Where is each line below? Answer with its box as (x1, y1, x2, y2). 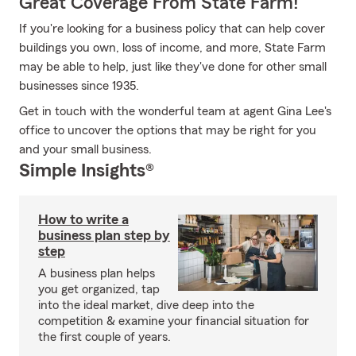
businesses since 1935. (19, 79, 139, 92)
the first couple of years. (38, 331, 171, 343)
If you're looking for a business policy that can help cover (19, 22, 325, 35)
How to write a (38, 212, 129, 226)
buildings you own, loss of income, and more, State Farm (19, 41, 326, 54)
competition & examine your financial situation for (38, 315, 309, 327)
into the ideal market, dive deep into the (38, 299, 254, 311)
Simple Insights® (19, 161, 154, 180)
